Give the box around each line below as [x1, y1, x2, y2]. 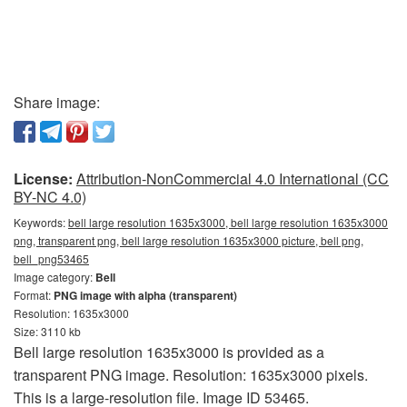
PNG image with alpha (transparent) [54, 287, 237, 303]
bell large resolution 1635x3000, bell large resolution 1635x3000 [68, 214, 388, 230]
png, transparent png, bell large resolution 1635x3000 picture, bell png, [14, 233, 363, 248]
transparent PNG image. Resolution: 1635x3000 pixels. [14, 364, 368, 385]
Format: [14, 287, 54, 303]
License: [14, 168, 73, 189]
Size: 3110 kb [14, 323, 81, 339]
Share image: [14, 92, 100, 113]
